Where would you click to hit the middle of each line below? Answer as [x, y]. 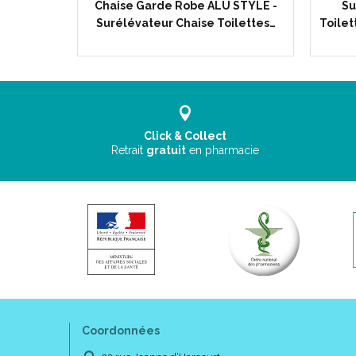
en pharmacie [224, 150]
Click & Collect [186, 136]
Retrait [129, 150]
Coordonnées [121, 331]
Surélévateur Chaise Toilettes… [186, 23]
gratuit [166, 150]
